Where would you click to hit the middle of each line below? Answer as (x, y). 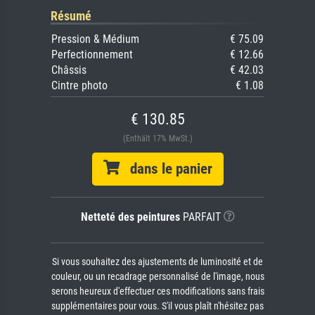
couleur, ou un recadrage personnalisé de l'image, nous (157, 276)
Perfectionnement (92, 54)
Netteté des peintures (130, 217)
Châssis (69, 70)
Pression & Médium (95, 39)
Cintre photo (79, 85)
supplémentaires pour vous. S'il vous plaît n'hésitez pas (157, 306)
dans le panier (166, 168)
